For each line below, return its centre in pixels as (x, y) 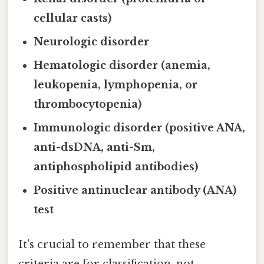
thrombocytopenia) (88, 104)
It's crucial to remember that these (112, 245)
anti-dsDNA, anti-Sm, (95, 147)
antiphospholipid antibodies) (116, 166)
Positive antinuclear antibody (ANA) (135, 190)
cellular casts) (73, 18)
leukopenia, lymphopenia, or (116, 85)
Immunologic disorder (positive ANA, (140, 128)
